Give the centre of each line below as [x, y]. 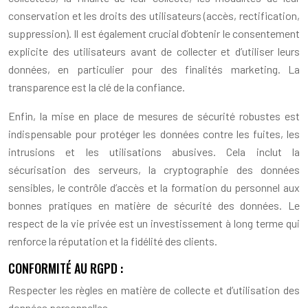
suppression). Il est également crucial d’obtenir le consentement [154, 33]
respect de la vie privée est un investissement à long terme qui [154, 223]
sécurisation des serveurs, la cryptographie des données [154, 169]
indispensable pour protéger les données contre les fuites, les [154, 133]
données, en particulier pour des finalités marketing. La [154, 69]
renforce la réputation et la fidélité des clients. [113, 241]
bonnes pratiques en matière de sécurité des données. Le [154, 205]
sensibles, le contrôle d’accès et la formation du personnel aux [154, 187]
